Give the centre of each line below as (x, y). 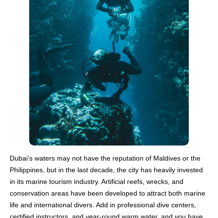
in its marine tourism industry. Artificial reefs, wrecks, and (97, 181)
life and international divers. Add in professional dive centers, (103, 205)
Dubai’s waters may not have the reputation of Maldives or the (105, 158)
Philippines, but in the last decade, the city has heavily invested (106, 170)
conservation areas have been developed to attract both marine (108, 193)
